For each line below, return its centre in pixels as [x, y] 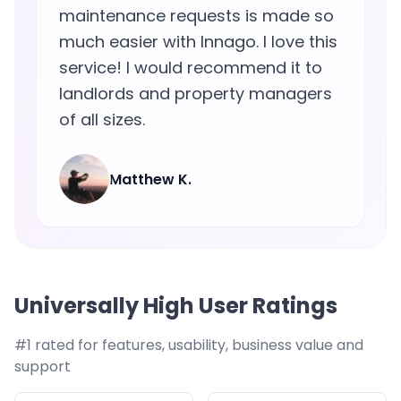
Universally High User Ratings [176, 306]
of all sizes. [102, 120]
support [43, 367]
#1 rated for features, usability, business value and [189, 346]
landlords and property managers [196, 94]
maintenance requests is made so [196, 16]
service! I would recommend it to [191, 68]
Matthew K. [150, 179]
